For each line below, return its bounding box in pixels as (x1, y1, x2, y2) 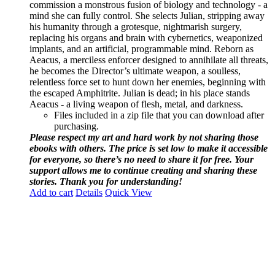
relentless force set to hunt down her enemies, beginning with (29, 76, 266, 87)
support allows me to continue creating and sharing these (29, 165, 257, 176)
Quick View (105, 187, 152, 198)
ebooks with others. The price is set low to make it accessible (29, 142, 268, 153)
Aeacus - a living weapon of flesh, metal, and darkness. (29, 98, 243, 109)
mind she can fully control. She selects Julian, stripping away (29, 10, 265, 21)
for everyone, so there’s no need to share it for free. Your (29, 153, 254, 165)
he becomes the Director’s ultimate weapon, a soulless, (29, 65, 241, 76)
